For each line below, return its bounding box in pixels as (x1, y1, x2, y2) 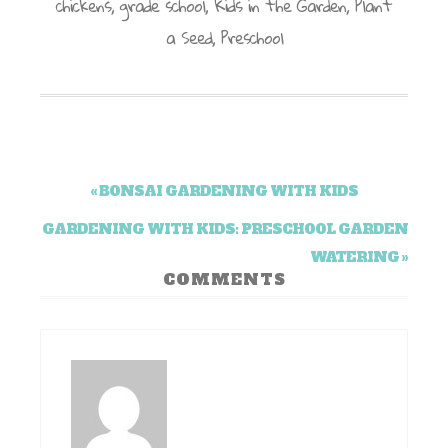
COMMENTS (162, 269, 286, 291)
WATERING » (310, 247, 408, 268)
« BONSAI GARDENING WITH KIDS (90, 181, 358, 202)
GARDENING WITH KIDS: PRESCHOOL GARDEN (42, 219, 408, 240)
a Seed (165, 22, 212, 54)
